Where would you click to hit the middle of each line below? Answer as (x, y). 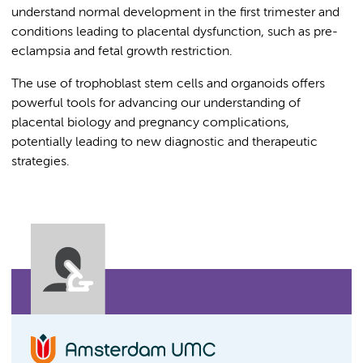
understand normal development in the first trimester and (175, 13)
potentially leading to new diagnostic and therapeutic (164, 143)
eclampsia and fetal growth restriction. (122, 52)
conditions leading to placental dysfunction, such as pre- (175, 32)
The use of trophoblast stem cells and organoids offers (168, 84)
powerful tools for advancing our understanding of (156, 104)
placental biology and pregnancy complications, (150, 123)
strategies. (41, 162)
